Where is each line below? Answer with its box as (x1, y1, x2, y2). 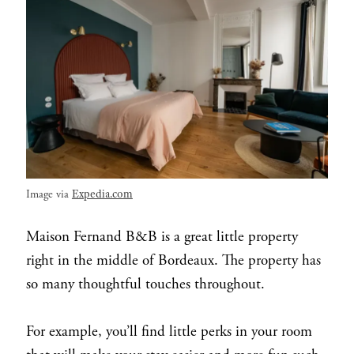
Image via (25, 187, 72, 202)
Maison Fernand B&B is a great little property (25, 228, 298, 247)
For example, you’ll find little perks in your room (25, 322, 312, 342)
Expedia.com (71, 186, 133, 201)
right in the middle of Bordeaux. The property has (25, 251, 321, 271)
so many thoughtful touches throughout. (25, 275, 265, 295)
